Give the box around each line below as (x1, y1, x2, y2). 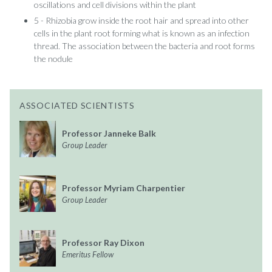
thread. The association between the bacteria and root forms (34, 40, 255, 51)
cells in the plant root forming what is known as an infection (34, 27, 250, 38)
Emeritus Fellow (62, 249, 114, 259)
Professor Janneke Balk (62, 127, 156, 138)
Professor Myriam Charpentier (62, 182, 185, 193)
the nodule (34, 53, 73, 64)
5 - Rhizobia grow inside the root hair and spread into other (34, 15, 249, 25)
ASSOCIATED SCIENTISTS (19, 100, 135, 110)
